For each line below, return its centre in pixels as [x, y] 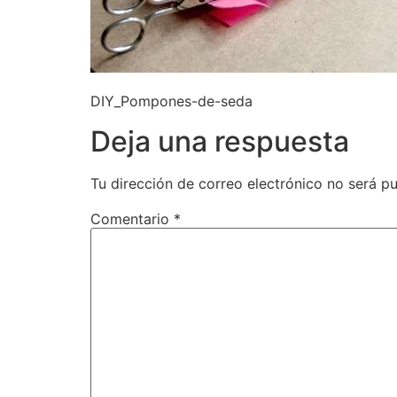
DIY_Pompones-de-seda [171, 101]
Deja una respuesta [220, 141]
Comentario [132, 218]
